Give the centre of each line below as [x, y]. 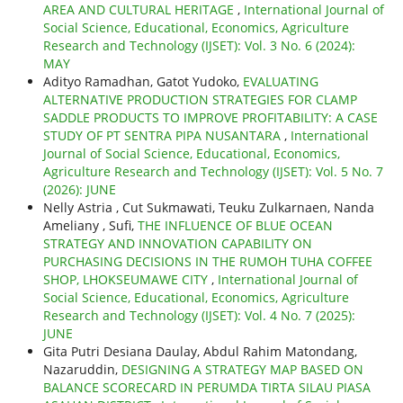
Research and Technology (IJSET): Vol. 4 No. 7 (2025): [199, 316]
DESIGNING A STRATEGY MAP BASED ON [242, 370]
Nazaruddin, [82, 370]
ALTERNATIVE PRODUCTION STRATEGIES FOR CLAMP [200, 100]
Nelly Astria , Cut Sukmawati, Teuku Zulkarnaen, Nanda [208, 208]
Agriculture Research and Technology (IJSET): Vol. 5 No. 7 [213, 172]
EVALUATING [280, 82]
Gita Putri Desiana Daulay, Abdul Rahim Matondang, [200, 352]
